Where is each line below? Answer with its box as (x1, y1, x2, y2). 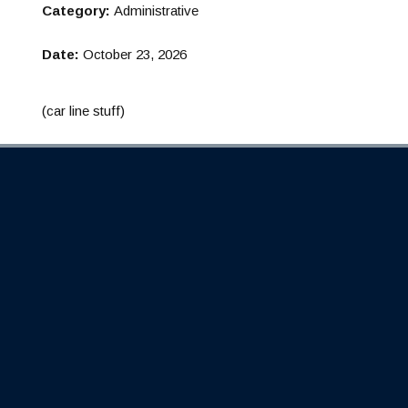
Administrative (114, 3, 199, 18)
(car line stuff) (42, 103, 125, 118)
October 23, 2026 (83, 46, 187, 62)
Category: (42, 3, 114, 18)
